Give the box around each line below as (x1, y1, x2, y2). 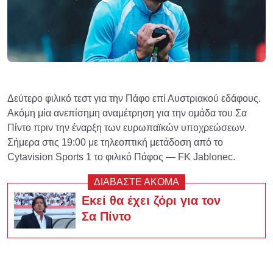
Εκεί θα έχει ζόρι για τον (81, 194, 221, 208)
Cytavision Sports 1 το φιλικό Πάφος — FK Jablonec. (7, 152, 235, 163)
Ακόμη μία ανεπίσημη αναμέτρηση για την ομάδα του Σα (7, 108, 247, 119)
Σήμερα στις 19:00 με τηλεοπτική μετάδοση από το (7, 137, 223, 148)
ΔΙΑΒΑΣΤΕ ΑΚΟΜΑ (94, 177, 179, 188)
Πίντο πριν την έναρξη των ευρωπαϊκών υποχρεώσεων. (7, 122, 247, 133)
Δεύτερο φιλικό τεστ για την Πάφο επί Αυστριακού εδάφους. (7, 93, 261, 104)
